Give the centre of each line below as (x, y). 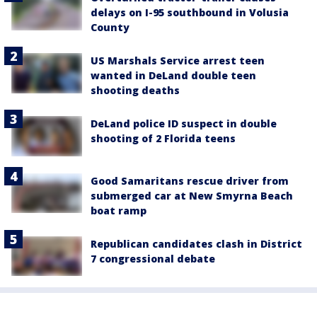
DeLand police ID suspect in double (184, 124)
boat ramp (119, 210)
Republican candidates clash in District (196, 243)
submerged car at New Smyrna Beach (192, 195)
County (110, 28)
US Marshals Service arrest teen (178, 61)
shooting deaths (135, 91)
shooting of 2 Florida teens (163, 139)
